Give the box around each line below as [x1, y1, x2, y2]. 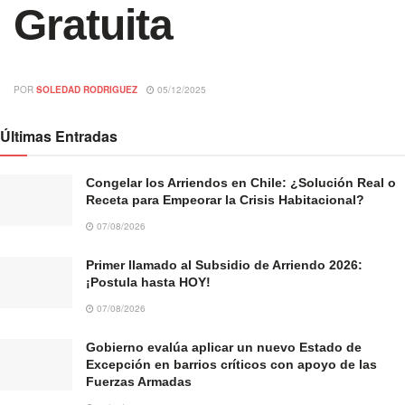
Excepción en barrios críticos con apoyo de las [86, 356, 377, 372]
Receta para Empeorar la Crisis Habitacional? [86, 192, 364, 207]
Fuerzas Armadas [86, 373, 192, 389]
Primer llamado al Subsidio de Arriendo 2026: [86, 257, 363, 272]
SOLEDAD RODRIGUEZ [36, 82, 137, 96]
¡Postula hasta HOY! [86, 274, 211, 289]
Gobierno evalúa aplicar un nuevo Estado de [86, 339, 362, 354]
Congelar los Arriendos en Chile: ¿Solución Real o [86, 174, 396, 190]
